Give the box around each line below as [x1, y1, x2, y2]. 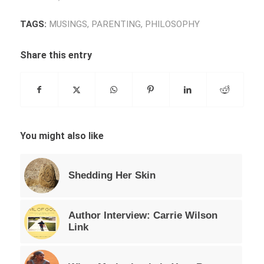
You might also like [19, 130, 104, 141]
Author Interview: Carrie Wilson [68, 209, 217, 221]
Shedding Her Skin [68, 169, 156, 181]
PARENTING [91, 18, 141, 29]
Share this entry [19, 49, 92, 61]
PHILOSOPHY [144, 18, 200, 29]
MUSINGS [48, 18, 87, 29]
